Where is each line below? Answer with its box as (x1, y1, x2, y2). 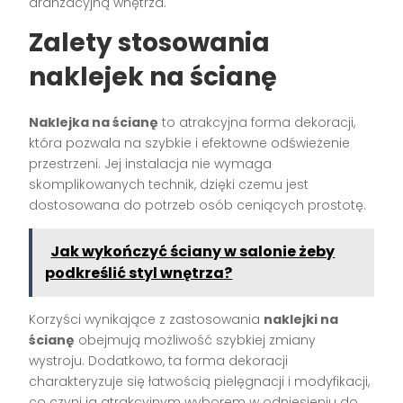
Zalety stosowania (29, 25, 271, 61)
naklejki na (264, 310, 339, 329)
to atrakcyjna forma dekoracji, (158, 113, 356, 132)
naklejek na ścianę (29, 59, 278, 95)
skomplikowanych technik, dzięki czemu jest (29, 175, 309, 194)
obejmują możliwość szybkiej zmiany (75, 331, 317, 350)
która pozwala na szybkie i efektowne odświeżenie (29, 134, 351, 153)
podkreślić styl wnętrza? (45, 263, 233, 284)
